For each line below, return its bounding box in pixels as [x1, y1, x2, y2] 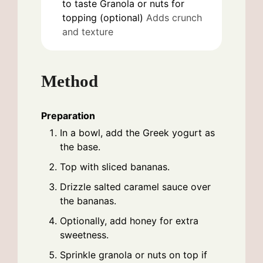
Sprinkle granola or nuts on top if [60, 249, 207, 261]
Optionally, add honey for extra [60, 215, 198, 227]
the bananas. [60, 195, 116, 207]
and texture [62, 25, 113, 38]
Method [41, 72, 98, 91]
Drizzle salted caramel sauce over [60, 181, 211, 193]
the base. [60, 141, 100, 153]
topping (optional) [62, 11, 143, 23]
